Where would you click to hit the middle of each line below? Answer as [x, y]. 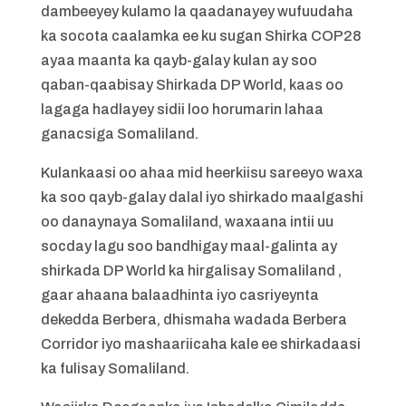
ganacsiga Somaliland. [119, 134]
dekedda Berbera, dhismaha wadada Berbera [193, 319]
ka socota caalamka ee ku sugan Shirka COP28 [200, 36]
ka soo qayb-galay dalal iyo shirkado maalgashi [202, 197]
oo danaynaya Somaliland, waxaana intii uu [187, 222]
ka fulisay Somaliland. [115, 368]
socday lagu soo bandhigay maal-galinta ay [188, 246]
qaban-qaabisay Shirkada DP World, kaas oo [192, 85]
